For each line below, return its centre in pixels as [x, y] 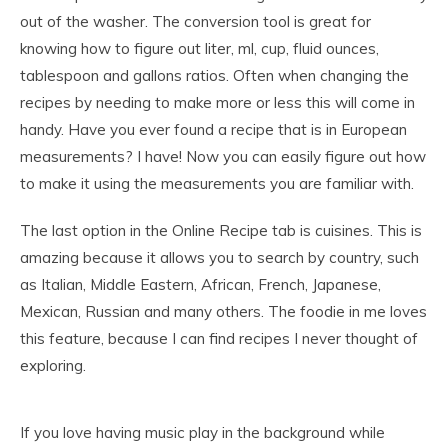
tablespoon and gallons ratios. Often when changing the [214, 76]
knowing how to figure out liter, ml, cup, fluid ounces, [199, 49]
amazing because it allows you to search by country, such [219, 258]
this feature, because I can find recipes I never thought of [219, 339]
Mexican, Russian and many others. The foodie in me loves [223, 312]
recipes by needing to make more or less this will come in [217, 103]
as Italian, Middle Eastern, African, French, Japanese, [200, 285]
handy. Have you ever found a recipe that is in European [213, 130]
